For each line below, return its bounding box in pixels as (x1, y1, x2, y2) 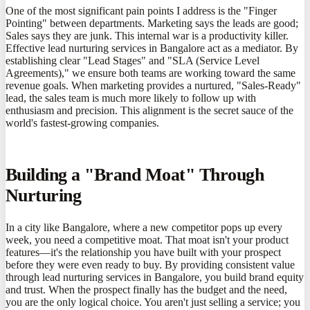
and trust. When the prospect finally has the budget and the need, (6, 283, 287, 295)
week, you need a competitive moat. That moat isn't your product (6, 233, 289, 246)
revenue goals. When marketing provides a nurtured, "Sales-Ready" (6, 80, 301, 92)
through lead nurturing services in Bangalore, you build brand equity (6, 271, 304, 283)
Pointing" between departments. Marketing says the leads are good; (6, 17, 298, 30)
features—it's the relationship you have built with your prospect (6, 246, 281, 258)
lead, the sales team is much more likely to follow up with (6, 92, 256, 104)
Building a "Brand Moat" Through (6, 165, 264, 185)
